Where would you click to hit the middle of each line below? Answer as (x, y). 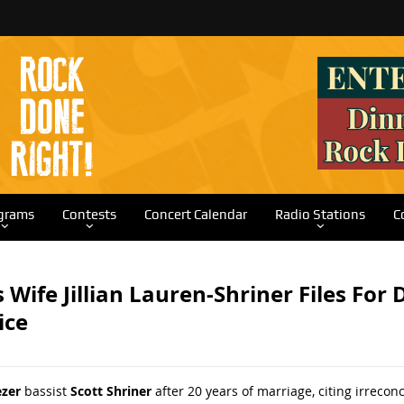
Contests (89, 215)
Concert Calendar (195, 215)
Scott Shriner (110, 391)
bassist (45, 391)
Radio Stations (320, 215)
